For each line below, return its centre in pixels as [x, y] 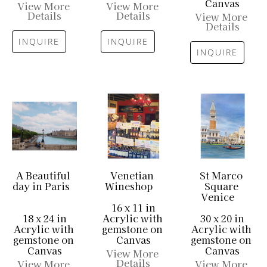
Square [221, 186]
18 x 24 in [44, 218]
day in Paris [41, 186]
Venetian [132, 176]
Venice [218, 197]
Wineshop [128, 186]
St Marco [221, 176]
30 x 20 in [223, 218]
